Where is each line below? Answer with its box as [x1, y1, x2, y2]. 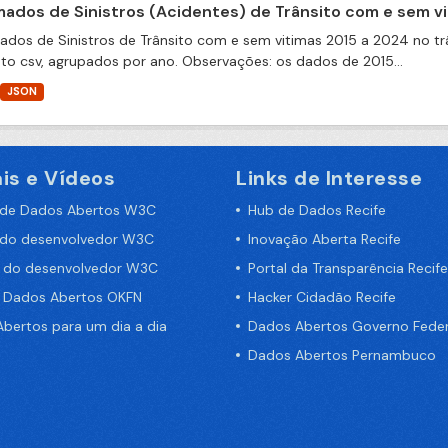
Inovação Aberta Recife [248, 230, 401, 248]
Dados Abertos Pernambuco [248, 346, 436, 364]
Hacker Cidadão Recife [248, 288, 396, 306]
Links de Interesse [236, 165, 422, 191]
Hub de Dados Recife [248, 201, 386, 219]
